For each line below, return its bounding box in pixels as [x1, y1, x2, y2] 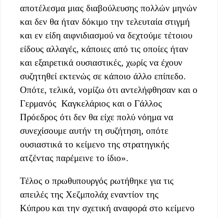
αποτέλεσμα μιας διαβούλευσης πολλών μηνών [20, 3, 197, 14]
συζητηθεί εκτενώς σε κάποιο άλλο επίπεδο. [20, 71, 186, 82]
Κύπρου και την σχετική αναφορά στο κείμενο [20, 203, 195, 214]
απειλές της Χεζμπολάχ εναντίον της [20, 189, 159, 200]
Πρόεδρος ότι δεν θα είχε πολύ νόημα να [20, 112, 173, 123]
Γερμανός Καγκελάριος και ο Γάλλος [20, 98, 162, 109]
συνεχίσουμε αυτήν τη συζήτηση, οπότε [20, 126, 168, 136]
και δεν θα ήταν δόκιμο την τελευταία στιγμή [20, 17, 190, 27]
